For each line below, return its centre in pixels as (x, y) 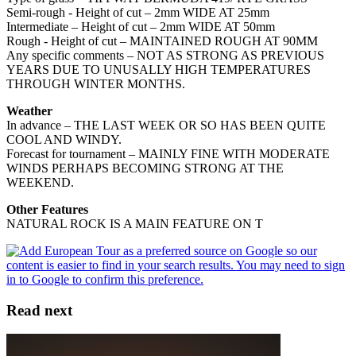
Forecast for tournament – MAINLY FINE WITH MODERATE (168, 153)
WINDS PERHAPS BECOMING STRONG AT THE (145, 168)
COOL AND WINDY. (64, 139)
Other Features (47, 209)
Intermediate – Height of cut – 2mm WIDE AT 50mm (141, 26)
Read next (39, 310)
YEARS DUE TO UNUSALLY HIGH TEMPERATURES (159, 69)
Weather (29, 110)
